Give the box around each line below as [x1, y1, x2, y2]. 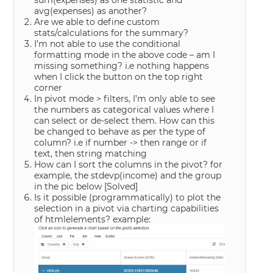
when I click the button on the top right [34, 71, 204, 82]
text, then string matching [34, 148, 147, 159]
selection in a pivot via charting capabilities [34, 203, 219, 214]
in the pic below [34, 181, 105, 192]
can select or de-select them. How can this [34, 115, 215, 126]
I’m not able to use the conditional [34, 38, 181, 49]
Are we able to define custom [34, 16, 160, 27]
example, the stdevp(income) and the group [34, 170, 222, 181]
